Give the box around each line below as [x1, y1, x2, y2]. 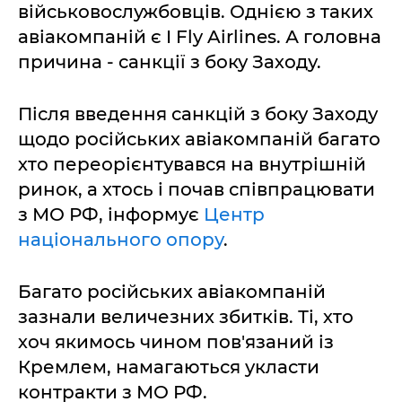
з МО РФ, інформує [18, 204, 204, 225]
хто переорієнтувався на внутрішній [18, 153, 366, 175]
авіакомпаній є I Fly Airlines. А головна [18, 26, 381, 48]
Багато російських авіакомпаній [18, 281, 326, 302]
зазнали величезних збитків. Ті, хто [18, 306, 354, 328]
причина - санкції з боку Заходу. [18, 51, 321, 73]
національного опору [18, 229, 223, 250]
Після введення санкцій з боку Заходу [18, 103, 378, 125]
